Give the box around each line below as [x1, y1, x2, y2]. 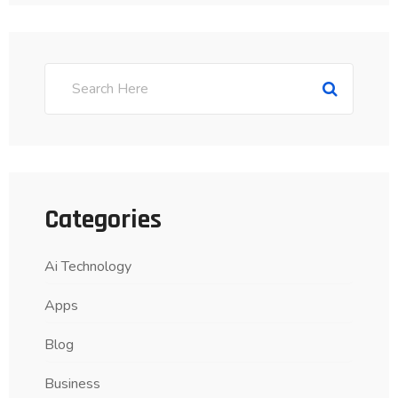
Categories [44, 203, 162, 237]
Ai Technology [44, 257, 131, 277]
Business [44, 374, 100, 394]
